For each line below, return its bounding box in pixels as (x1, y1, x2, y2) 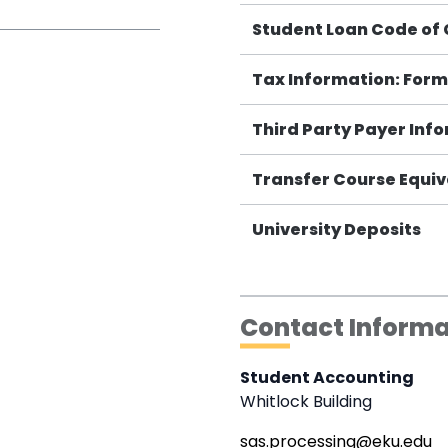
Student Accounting (240, 366, 414, 390)
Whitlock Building (240, 390, 372, 414)
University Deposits (252, 218, 421, 242)
